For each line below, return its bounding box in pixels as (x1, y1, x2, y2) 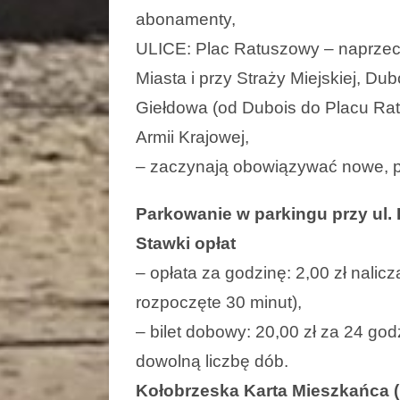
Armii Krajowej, (136, 127, 249, 146)
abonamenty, (136, 9, 236, 29)
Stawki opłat (136, 233, 236, 253)
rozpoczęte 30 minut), (136, 292, 302, 312)
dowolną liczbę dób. (136, 351, 288, 371)
